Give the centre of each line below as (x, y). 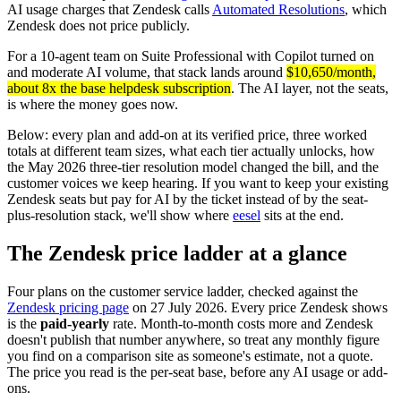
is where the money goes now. (93, 104)
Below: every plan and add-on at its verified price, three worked (187, 134)
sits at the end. (302, 215)
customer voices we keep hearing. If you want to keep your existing (198, 183)
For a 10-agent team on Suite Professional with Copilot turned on (191, 55)
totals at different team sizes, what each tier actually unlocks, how (191, 150)
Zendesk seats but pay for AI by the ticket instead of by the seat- (188, 199)
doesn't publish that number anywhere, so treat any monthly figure (193, 339)
